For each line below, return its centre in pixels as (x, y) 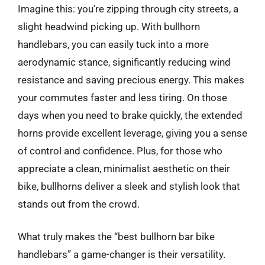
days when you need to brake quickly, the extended (130, 115)
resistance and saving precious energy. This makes (131, 80)
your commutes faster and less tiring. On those (122, 97)
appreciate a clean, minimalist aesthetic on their (124, 168)
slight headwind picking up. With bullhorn (109, 26)
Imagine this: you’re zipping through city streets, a (128, 9)
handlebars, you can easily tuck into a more (113, 44)
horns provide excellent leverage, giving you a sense (132, 133)
